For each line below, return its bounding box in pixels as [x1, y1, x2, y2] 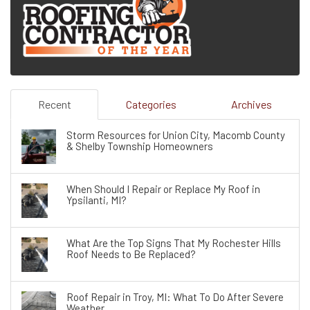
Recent [37, 98, 71, 111]
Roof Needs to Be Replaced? [66, 248, 196, 261]
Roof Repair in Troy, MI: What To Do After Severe [66, 291, 284, 304]
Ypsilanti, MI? [66, 194, 127, 207]
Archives [231, 98, 272, 111]
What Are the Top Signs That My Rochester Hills [66, 237, 281, 250]
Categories [125, 98, 176, 111]
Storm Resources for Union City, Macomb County [66, 129, 285, 142]
